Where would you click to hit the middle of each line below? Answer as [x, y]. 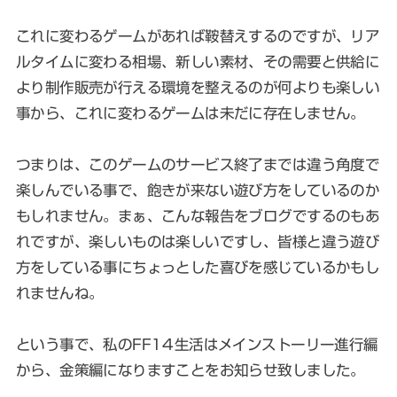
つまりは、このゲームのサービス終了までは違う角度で [198, 164]
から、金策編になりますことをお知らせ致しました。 [190, 370]
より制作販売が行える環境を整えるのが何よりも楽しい [198, 87]
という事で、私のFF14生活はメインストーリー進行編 [197, 344]
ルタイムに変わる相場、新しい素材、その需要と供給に [198, 61]
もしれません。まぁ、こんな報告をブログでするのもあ [198, 215]
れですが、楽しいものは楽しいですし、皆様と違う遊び [198, 241]
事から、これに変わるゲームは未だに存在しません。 [190, 113]
